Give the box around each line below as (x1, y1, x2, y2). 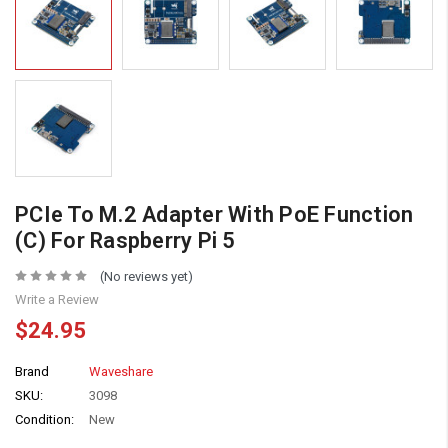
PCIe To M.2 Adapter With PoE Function (15, 201, 414, 227)
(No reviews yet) (99, 268, 193, 284)
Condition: (15, 411, 74, 427)
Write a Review (15, 291, 99, 307)
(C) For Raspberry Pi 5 (15, 227, 236, 253)
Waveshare (89, 363, 153, 379)
